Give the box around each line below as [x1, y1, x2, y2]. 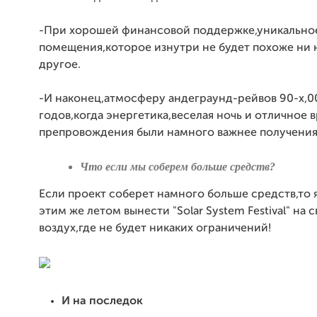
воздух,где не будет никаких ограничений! [39, 223, 271, 234]
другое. [39, 59, 81, 71]
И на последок [62, 296, 143, 307]
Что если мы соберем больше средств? [79, 161, 275, 173]
